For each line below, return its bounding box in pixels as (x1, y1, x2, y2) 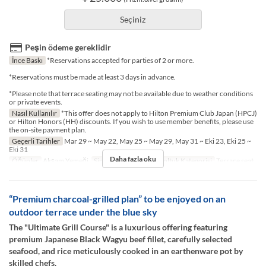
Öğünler (11, 156, 39, 166)
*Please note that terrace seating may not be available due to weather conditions (9, 89, 253, 99)
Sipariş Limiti (94, 156, 134, 166)
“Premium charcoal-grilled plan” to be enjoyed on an (9, 193, 226, 205)
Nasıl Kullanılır (11, 109, 57, 118)
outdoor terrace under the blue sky (9, 206, 157, 218)
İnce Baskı (11, 56, 43, 65)
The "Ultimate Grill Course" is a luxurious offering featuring (9, 222, 227, 233)
